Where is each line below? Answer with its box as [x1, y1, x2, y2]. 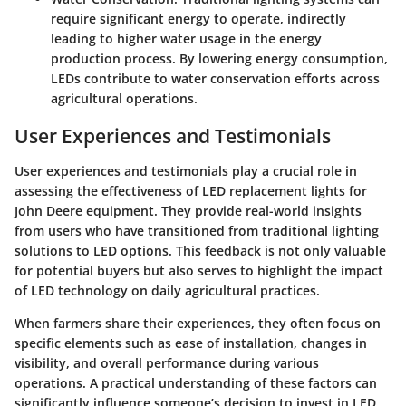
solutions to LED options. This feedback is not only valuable [14, 241, 386, 259]
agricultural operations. [51, 90, 198, 108]
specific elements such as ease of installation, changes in [14, 333, 367, 352]
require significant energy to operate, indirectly [51, 10, 346, 28]
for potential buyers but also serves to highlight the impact [14, 261, 383, 279]
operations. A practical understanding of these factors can [14, 373, 377, 391]
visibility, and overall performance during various [14, 353, 319, 372]
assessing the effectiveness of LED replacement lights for [14, 181, 367, 199]
